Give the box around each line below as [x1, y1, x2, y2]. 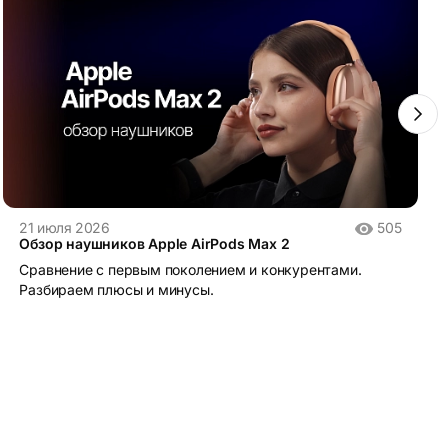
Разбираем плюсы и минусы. [19, 281, 214, 299]
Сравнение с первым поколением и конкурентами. [19, 261, 362, 279]
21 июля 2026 [19, 219, 110, 237]
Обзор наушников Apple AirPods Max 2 [19, 235, 290, 253]
